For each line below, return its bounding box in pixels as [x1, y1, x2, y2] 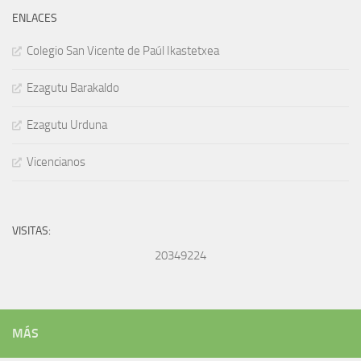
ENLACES [12, 11, 57, 26]
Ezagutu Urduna [27, 118, 107, 133]
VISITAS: [12, 224, 51, 239]
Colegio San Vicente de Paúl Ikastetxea [27, 44, 219, 59]
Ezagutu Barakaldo [27, 81, 119, 96]
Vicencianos [27, 155, 85, 170]
